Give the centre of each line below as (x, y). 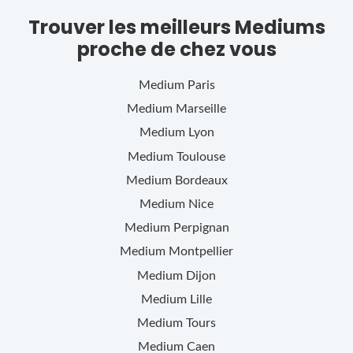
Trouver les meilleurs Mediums (176, 27)
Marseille (201, 109)
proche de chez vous (176, 49)
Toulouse (201, 156)
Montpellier (201, 252)
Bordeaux (201, 180)
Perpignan (201, 228)
